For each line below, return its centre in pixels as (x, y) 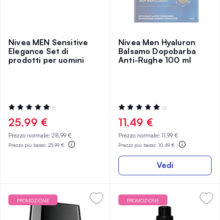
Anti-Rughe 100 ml (155, 60)
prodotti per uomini (46, 60)
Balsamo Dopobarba (157, 51)
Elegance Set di (39, 51)
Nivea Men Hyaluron (157, 42)
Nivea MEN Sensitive (48, 42)
